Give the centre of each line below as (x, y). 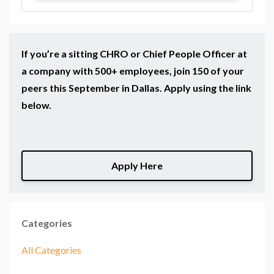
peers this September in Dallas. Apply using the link (136, 88)
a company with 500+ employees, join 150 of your (133, 71)
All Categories (51, 250)
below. (36, 105)
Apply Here (137, 166)
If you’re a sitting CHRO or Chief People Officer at (134, 54)
